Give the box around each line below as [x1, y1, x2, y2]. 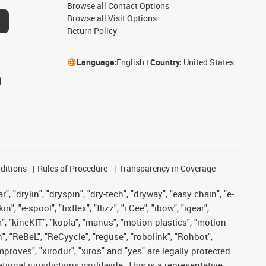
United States [183, 56, 234, 68]
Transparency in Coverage [118, 163, 216, 174]
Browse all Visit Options [66, 12, 157, 24]
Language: [76, 56, 116, 68]
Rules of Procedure [37, 163, 108, 174]
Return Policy [66, 25, 117, 36]
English [116, 56, 144, 68]
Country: [150, 56, 183, 68]
